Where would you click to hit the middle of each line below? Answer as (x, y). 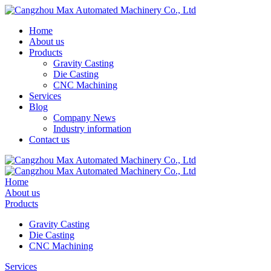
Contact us (49, 139)
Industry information (92, 129)
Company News (84, 118)
